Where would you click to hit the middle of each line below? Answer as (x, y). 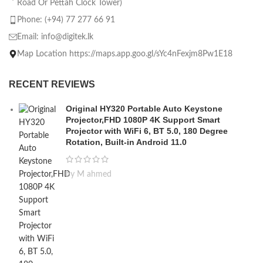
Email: (29, 37)
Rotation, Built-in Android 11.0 (126, 142)
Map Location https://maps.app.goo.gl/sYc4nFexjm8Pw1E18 (125, 54)
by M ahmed (89, 174)
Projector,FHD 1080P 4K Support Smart (143, 119)
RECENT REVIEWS (52, 84)
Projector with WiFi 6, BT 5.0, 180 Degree (147, 131)
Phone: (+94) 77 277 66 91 (66, 20)
